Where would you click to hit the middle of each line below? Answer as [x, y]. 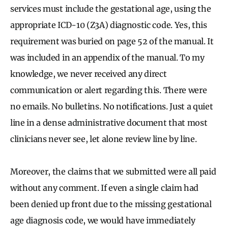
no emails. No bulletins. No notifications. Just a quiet [112, 106]
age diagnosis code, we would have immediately [103, 220]
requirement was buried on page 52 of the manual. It [112, 41]
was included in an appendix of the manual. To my [107, 57]
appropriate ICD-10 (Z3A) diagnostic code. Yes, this [109, 25]
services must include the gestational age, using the [111, 8]
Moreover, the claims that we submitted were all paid [113, 171]
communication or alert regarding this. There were [109, 90]
